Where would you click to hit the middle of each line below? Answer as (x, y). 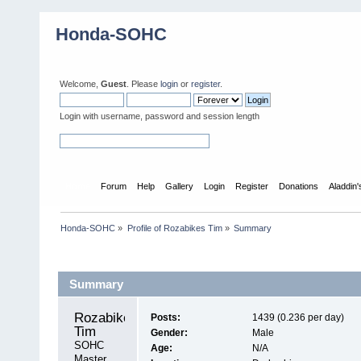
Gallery (180, 186)
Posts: (166, 318)
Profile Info (87, 253)
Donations (299, 186)
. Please (143, 84)
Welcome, (80, 84)
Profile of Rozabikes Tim (174, 228)
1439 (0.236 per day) (298, 318)
